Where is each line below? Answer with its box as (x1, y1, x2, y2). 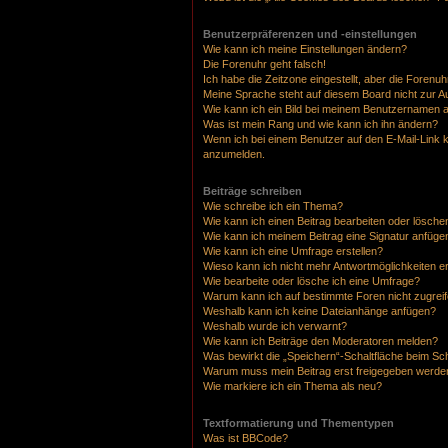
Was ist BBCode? (203, 431, 288, 444)
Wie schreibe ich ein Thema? (203, 199, 343, 212)
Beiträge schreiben (203, 184, 302, 197)
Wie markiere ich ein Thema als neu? (203, 379, 382, 392)
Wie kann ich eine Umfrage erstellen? (203, 244, 383, 257)
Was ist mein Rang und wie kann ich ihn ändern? (203, 117, 438, 130)
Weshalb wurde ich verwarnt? (203, 319, 347, 332)
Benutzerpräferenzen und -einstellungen (203, 27, 417, 40)
